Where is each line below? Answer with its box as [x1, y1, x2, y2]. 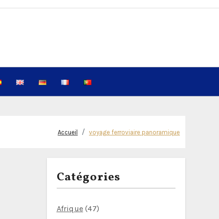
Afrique [56, 204, 83, 213]
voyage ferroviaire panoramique [89, 129, 180, 136]
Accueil [58, 129, 78, 136]
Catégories [56, 169, 121, 186]
